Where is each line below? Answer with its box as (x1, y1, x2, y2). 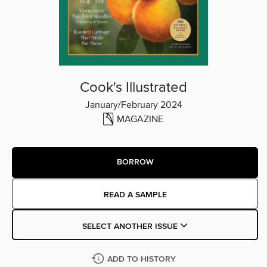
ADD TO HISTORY (107, 253, 176, 265)
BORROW (116, 157, 154, 168)
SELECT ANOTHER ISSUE (82, 221, 180, 232)
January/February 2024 (85, 98, 182, 111)
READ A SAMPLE (103, 189, 167, 200)
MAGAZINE (117, 113, 163, 125)
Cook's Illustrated (80, 78, 187, 97)
